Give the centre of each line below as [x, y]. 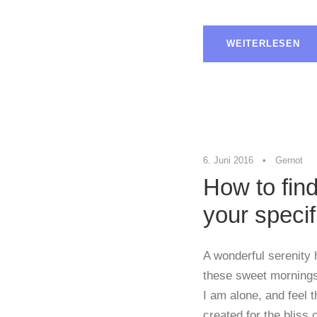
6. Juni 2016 [228, 161]
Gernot [289, 161]
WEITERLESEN [263, 44]
